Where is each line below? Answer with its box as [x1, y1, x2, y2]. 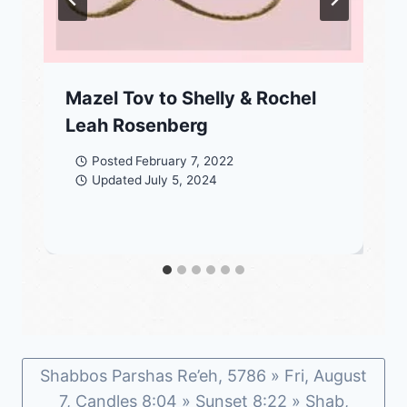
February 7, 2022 [134, 154, 233, 169]
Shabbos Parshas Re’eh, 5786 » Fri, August [40, 365, 367, 385]
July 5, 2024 [144, 173, 217, 188]
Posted [91, 154, 133, 169]
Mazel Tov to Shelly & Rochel [65, 87, 316, 110]
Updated [91, 173, 142, 188]
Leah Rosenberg [65, 114, 208, 137]
